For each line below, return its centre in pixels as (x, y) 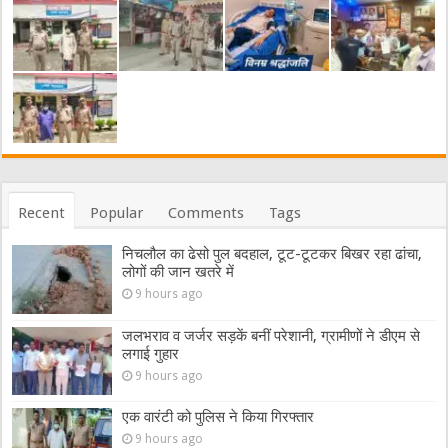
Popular (117, 213)
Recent (42, 213)
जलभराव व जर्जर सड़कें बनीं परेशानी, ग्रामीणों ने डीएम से (271, 335)
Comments (206, 213)
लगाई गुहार (151, 353)
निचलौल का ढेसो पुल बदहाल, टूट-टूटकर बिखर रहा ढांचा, (272, 254)
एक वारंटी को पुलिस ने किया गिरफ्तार (218, 416)
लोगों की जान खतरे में (178, 272)
